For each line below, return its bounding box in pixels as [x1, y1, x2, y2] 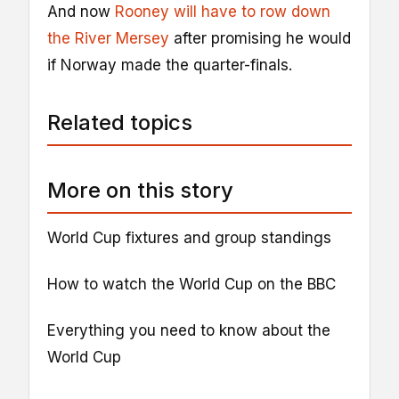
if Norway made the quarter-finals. [47, 55, 292, 74]
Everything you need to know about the [47, 322, 330, 340]
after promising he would [169, 28, 351, 47]
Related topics [47, 109, 192, 135]
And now [47, 2, 115, 20]
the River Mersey [47, 28, 169, 47]
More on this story [47, 176, 233, 203]
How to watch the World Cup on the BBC [47, 275, 336, 294]
